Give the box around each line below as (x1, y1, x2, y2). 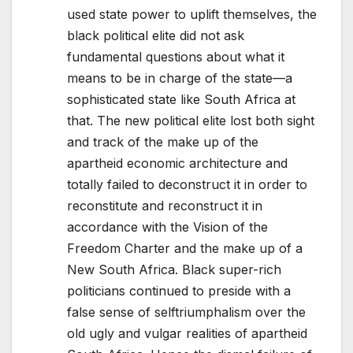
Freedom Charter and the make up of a (67, 240, 303, 257)
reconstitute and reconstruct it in (67, 198, 262, 214)
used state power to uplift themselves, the (67, 6, 317, 23)
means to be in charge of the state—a (67, 70, 292, 87)
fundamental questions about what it (67, 49, 284, 65)
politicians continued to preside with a (67, 283, 291, 299)
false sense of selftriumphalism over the (67, 304, 306, 321)
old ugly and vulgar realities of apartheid (67, 325, 307, 342)
